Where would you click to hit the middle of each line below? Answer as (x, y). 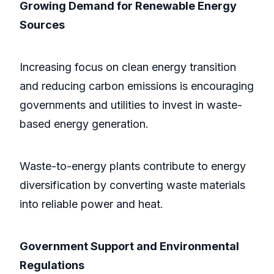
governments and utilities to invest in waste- (131, 105)
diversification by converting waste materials (132, 185)
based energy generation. (84, 124)
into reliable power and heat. (91, 204)
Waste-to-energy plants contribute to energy (133, 166)
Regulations (52, 265)
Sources (42, 25)
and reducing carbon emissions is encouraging (137, 86)
